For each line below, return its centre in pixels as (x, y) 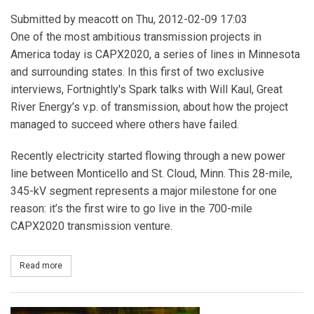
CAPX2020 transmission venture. (91, 226)
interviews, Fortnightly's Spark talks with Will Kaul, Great (146, 90)
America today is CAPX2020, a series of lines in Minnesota (155, 55)
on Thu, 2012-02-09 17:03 (183, 20)
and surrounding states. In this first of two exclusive (137, 72)
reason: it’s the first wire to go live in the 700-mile (131, 209)
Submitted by (45, 20)
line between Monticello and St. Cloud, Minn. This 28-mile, (151, 174)
